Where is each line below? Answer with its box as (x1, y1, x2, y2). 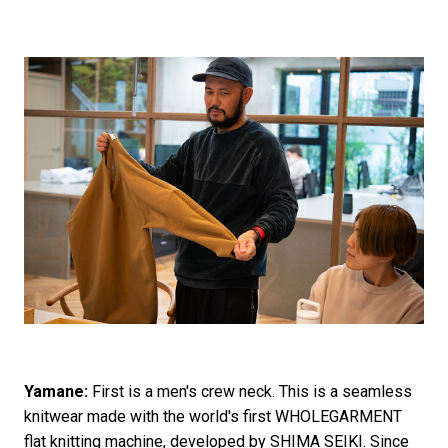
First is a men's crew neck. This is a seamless (87, 381, 412, 401)
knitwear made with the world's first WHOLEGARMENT (23, 406, 402, 426)
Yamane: (23, 381, 88, 401)
